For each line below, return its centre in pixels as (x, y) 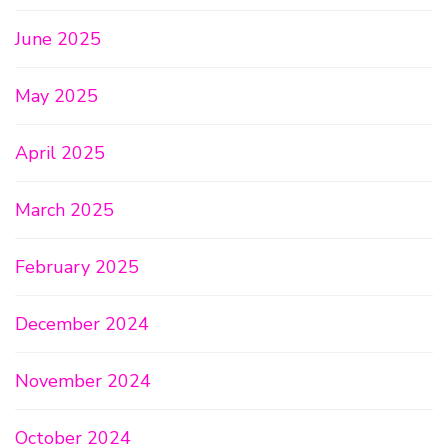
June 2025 (58, 39)
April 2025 (60, 153)
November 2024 (83, 381)
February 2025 (77, 267)
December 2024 (82, 324)
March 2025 (64, 210)
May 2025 (56, 96)
